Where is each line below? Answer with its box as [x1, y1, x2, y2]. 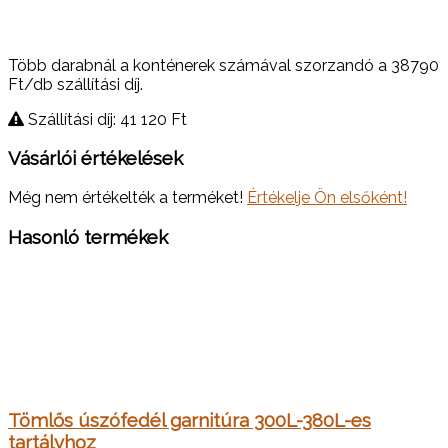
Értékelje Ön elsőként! [247, 188, 407, 208]
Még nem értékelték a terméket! [8, 188, 247, 208]
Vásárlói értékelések [8, 147, 183, 170]
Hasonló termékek [8, 225, 168, 248]
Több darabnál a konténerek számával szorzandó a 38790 [8, 55, 439, 75]
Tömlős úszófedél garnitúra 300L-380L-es [8, 409, 371, 432]
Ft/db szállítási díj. [8, 74, 143, 94]
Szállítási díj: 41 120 [24, 109, 171, 129]
